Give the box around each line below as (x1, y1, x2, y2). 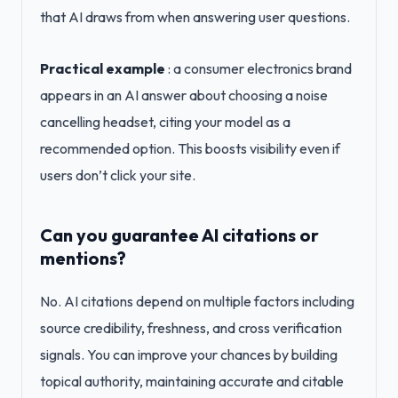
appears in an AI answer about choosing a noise (40, 86, 328, 104)
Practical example (40, 60, 165, 77)
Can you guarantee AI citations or (40, 224, 319, 246)
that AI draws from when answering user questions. (40, 8, 350, 26)
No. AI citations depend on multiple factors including (40, 292, 354, 310)
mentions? (40, 247, 126, 269)
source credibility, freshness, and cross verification (40, 319, 342, 337)
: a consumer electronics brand (165, 60, 352, 77)
